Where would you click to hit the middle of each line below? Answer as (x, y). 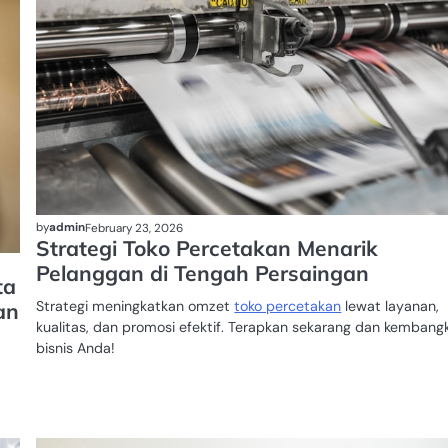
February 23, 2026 (134, 227)
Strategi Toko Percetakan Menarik (207, 248)
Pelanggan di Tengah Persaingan (203, 273)
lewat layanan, (390, 306)
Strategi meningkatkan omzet (135, 306)
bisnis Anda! (76, 348)
